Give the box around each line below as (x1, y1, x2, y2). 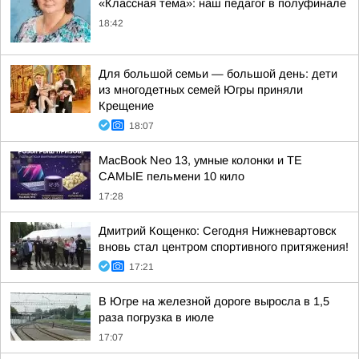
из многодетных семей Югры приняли (99, 83, 303, 96)
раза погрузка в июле (99, 311, 214, 324)
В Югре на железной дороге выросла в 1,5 (99, 295, 329, 308)
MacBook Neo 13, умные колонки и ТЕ (99, 154, 302, 167)
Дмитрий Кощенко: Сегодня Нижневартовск (99, 224, 336, 237)
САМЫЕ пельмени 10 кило (99, 170, 244, 183)
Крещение (99, 99, 154, 112)
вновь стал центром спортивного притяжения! (99, 240, 349, 253)
